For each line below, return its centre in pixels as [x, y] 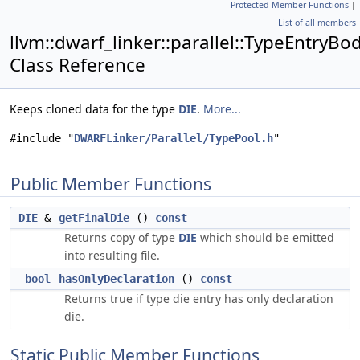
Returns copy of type [121, 237]
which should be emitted [266, 237]
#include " [42, 138]
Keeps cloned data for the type [94, 109]
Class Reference [78, 65]
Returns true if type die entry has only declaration [199, 299]
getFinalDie [94, 218]
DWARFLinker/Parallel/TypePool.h [174, 138]
